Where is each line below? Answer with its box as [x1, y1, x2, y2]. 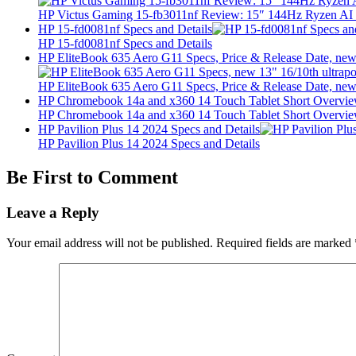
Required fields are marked [216, 236, 354, 250]
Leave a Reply [6, 203, 99, 221]
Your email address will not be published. [6, 236, 213, 250]
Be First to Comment [6, 166, 178, 188]
